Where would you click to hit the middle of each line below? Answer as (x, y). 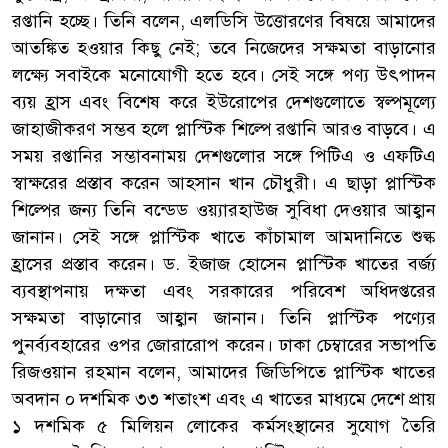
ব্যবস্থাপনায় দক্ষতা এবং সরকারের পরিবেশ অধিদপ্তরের (224, 290)
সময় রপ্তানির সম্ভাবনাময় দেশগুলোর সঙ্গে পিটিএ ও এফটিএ (224, 155)
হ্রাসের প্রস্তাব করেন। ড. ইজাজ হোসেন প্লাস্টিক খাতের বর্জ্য (224, 263)
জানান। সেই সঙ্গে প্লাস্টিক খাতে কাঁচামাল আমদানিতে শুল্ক (224, 236)
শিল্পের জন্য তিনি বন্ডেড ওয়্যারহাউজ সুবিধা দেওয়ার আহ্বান (224, 209)
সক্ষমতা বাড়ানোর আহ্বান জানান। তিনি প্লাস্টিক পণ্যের (224, 317)
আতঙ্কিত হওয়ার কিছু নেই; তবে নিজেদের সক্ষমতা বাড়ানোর (224, 47)
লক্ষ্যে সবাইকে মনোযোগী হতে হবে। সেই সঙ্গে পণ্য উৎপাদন (224, 74)
